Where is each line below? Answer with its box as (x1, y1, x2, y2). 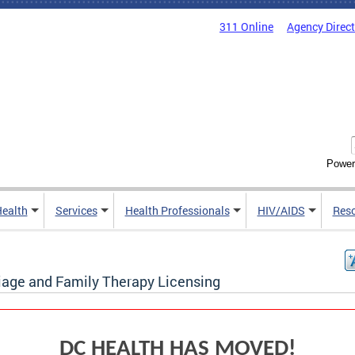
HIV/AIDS (257, 203, 305, 219)
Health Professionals (124, 203, 230, 219)
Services (55, 203, 97, 219)
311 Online (219, 19, 273, 34)
